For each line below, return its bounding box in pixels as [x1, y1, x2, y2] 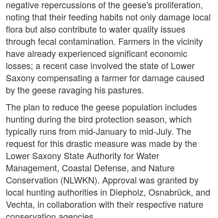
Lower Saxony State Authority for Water [6, 149, 159, 162]
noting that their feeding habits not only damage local [6, 10, 211, 23]
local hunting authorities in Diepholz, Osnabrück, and [6, 185, 210, 199]
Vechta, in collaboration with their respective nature [6, 198, 203, 211]
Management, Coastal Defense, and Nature [6, 161, 175, 174]
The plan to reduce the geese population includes [6, 100, 197, 113]
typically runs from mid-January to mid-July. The [6, 125, 191, 138]
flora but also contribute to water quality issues [6, 22, 185, 36]
